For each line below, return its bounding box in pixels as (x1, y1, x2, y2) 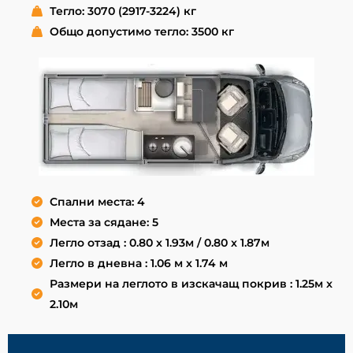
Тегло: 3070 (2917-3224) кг (49, 4, 196, 19)
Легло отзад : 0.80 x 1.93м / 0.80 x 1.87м (49, 236, 269, 251)
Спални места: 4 (49, 195, 145, 210)
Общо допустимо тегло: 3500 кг (49, 24, 234, 39)
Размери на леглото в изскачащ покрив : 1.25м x (49, 277, 333, 292)
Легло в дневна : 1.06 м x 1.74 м (49, 256, 228, 271)
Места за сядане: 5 (49, 215, 158, 230)
